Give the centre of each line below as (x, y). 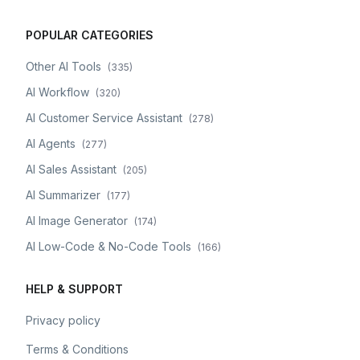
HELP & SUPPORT (74, 289)
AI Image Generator (77, 221)
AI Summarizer (63, 195)
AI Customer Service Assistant (104, 118)
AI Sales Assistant (71, 169)
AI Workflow (57, 92)
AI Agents (51, 143)
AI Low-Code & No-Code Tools (108, 246)
